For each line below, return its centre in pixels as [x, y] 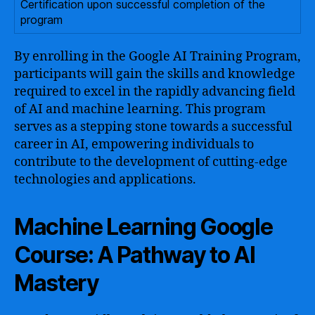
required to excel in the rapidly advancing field [155, 91]
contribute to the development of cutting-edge [151, 162]
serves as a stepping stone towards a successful [153, 127]
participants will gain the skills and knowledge [155, 74]
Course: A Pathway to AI [135, 255]
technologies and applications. [105, 179]
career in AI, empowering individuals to [134, 144]
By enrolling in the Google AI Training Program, [157, 56]
